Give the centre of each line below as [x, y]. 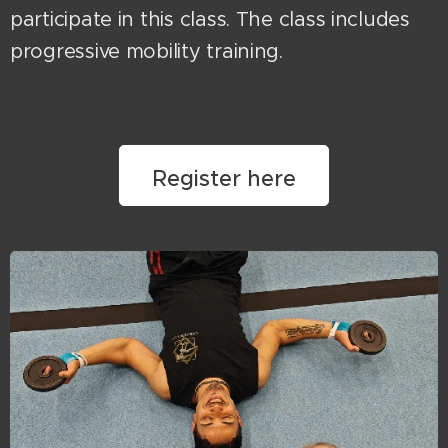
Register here [224, 178]
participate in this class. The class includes [210, 19]
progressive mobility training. [146, 51]
